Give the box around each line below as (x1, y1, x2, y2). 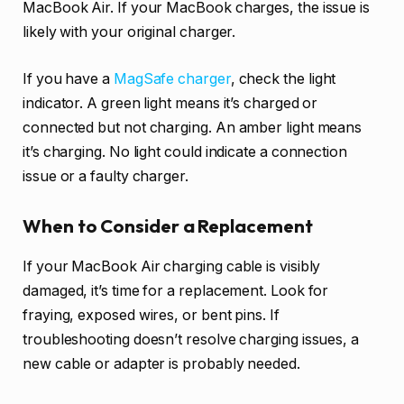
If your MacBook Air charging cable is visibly (23, 257, 321, 275)
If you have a (23, 69, 114, 87)
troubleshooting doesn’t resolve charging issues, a (23, 330, 360, 348)
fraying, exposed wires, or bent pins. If (23, 306, 280, 324)
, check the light (230, 69, 336, 87)
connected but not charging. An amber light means (23, 118, 363, 136)
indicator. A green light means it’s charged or (23, 94, 318, 112)
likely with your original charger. (23, 23, 236, 41)
